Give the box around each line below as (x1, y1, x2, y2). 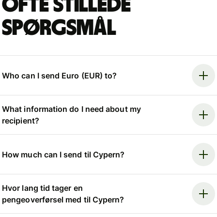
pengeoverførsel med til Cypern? (2, 194, 124, 204)
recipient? (2, 116, 39, 126)
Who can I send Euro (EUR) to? (2, 70, 117, 80)
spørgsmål (2, 17, 117, 40)
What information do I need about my (2, 104, 141, 114)
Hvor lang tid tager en (2, 183, 83, 193)
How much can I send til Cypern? (2, 149, 125, 159)
